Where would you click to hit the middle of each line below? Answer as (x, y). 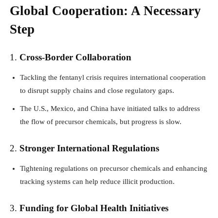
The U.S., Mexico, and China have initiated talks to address (110, 108)
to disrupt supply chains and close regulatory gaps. (97, 90)
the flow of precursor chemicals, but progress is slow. (101, 121)
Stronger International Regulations (89, 148)
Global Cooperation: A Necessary (105, 10)
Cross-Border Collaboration (75, 57)
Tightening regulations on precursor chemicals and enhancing (114, 168)
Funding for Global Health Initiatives (94, 208)
